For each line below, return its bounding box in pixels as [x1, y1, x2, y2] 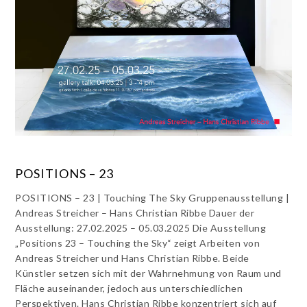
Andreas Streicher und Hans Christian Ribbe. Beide [15, 251, 249, 264]
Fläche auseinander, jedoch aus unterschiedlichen [15, 282, 243, 294]
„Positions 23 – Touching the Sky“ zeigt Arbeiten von [15, 236, 260, 249]
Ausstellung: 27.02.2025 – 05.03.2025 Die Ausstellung [15, 221, 267, 234]
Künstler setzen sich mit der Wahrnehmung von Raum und [15, 267, 282, 279]
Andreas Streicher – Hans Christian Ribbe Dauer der [15, 206, 255, 219]
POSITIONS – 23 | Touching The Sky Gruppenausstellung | [15, 191, 290, 204]
